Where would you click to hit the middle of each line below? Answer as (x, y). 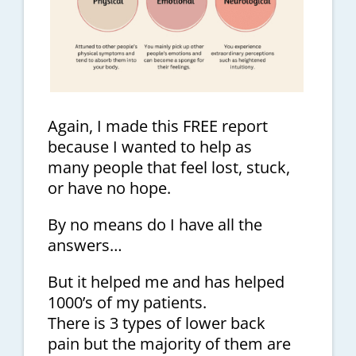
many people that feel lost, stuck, (168, 168)
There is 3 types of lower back (156, 323)
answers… (85, 246)
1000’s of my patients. (127, 303)
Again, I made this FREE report (157, 126)
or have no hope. (109, 188)
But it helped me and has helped (166, 282)
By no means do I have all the (155, 225)
